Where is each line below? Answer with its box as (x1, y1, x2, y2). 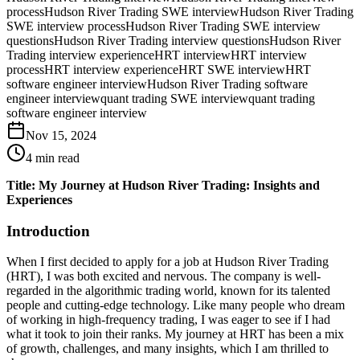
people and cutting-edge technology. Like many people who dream (6, 298, 345, 313)
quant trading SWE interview (100, 91, 248, 105)
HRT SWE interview (178, 62, 285, 76)
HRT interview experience (44, 62, 178, 76)
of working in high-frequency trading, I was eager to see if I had (6, 313, 330, 327)
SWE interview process (6, 18, 125, 33)
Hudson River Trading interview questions (54, 33, 269, 47)
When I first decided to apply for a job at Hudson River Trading (6, 255, 329, 269)
